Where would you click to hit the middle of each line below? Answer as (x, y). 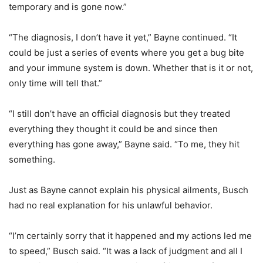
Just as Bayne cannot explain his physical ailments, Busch (129, 190)
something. (32, 160)
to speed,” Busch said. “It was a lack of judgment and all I (126, 251)
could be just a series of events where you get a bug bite (127, 53)
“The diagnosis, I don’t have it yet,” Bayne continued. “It (123, 38)
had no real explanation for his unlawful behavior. (111, 205)
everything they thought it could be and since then (113, 129)
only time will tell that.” (55, 83)
